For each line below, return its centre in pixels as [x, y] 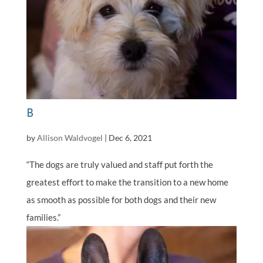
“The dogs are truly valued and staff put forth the [119, 165]
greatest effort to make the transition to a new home [127, 182]
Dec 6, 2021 [130, 138]
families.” [43, 218]
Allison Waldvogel [70, 138]
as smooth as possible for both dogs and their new [121, 200]
